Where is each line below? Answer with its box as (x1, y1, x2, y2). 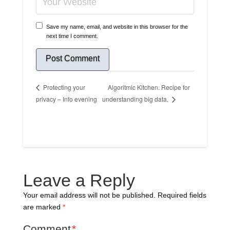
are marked (23, 203, 63, 212)
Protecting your (41, 83, 85, 92)
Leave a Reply (23, 170, 135, 190)
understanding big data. (102, 94, 170, 103)
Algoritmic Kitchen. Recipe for (108, 82, 190, 91)
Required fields (157, 191, 206, 200)
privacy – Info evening (35, 94, 97, 103)
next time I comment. (46, 33, 98, 40)
